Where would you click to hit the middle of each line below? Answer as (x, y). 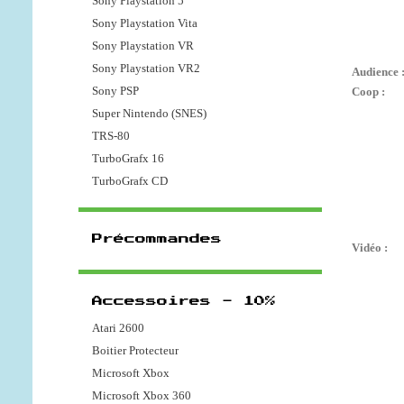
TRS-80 (111, 136)
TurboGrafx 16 (128, 159)
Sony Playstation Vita (145, 23)
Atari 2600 (118, 328)
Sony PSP (115, 91)
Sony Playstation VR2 (146, 69)
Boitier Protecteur (135, 351)
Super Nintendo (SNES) (149, 114)
